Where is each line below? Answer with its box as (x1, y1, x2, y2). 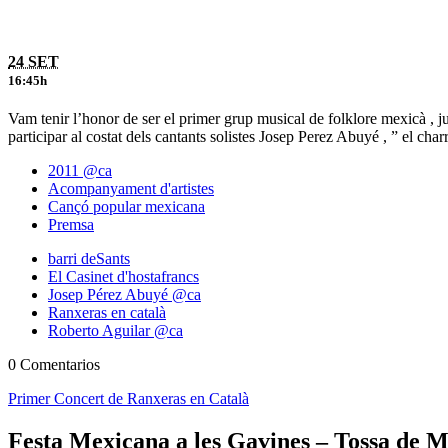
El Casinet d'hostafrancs (48, 268, 199, 286)
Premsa (48, 216, 94, 234)
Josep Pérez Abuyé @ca (48, 286, 201, 304)
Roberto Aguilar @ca (48, 322, 183, 340)
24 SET (8, 52, 59, 70)
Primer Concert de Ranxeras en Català (8, 390, 249, 408)
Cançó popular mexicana (48, 198, 205, 216)
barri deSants (48, 250, 130, 268)
